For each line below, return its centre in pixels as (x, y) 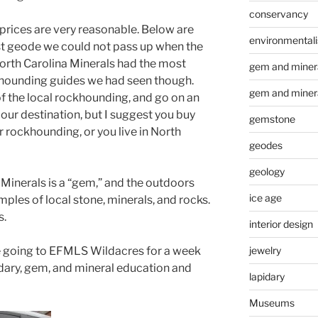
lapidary (267, 276)
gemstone (272, 119)
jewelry (265, 250)
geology (267, 171)
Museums (272, 303)
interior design (281, 224)
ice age (265, 198)
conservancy (278, 14)
